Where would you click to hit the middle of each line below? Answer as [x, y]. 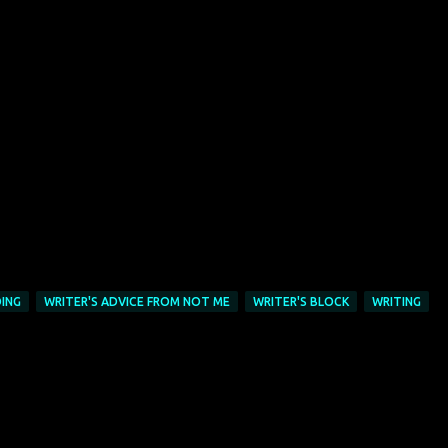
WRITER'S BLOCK [300, 301]
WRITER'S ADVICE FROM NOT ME [136, 301]
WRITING [396, 301]
